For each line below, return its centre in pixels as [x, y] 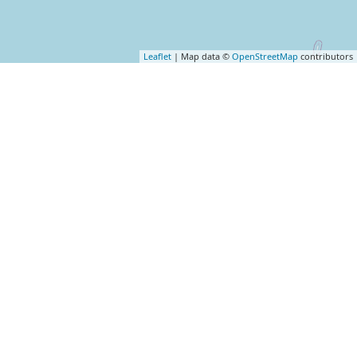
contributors [326, 57]
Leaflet [157, 57]
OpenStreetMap [265, 57]
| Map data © [202, 57]
